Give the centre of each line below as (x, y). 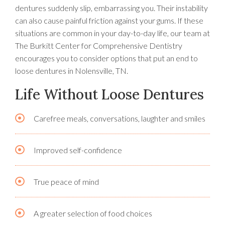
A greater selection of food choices (93, 213)
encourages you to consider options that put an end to (106, 58)
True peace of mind (66, 182)
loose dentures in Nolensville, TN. (72, 71)
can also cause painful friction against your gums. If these (109, 21)
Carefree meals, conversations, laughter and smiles (119, 119)
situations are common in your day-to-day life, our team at (113, 33)
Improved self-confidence (78, 150)
